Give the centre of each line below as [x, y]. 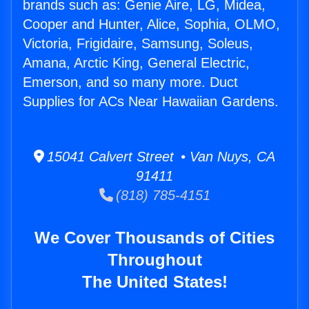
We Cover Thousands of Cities [154, 238]
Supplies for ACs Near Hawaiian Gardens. [151, 101]
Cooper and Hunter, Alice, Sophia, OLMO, [151, 24]
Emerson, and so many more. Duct [130, 82]
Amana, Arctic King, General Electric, [136, 63]
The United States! [154, 282]
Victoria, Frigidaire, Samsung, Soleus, [138, 43]
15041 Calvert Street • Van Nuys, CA [160, 157]
